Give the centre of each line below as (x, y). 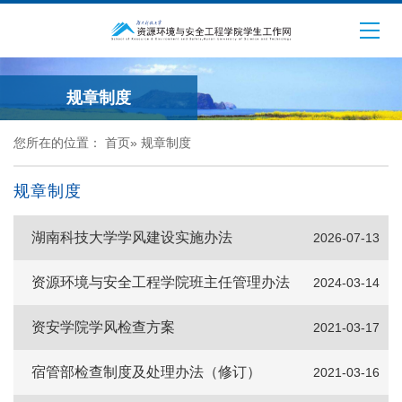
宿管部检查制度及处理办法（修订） (146, 372)
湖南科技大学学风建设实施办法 (132, 237)
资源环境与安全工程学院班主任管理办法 (161, 282)
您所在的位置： (59, 143)
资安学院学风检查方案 (103, 327)
